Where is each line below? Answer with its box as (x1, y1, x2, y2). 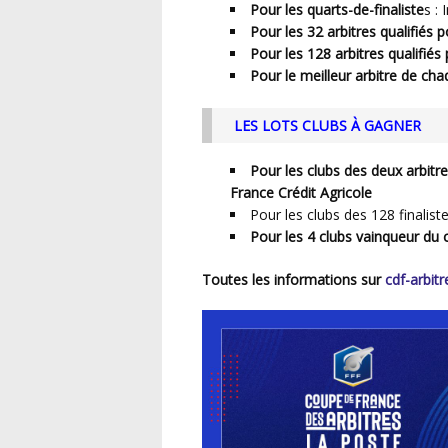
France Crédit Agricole (230, 183, 372, 203)
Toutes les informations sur (211, 270, 385, 290)
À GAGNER (350, 115, 421, 135)
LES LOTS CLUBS (241, 115, 351, 135)
